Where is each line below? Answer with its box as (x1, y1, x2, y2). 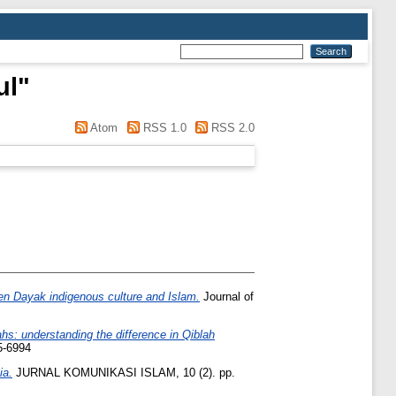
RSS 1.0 (139, 121, 187, 134)
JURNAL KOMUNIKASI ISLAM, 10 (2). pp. (12, 365, 235, 379)
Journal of (200, 290, 254, 304)
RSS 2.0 (208, 121, 255, 134)
